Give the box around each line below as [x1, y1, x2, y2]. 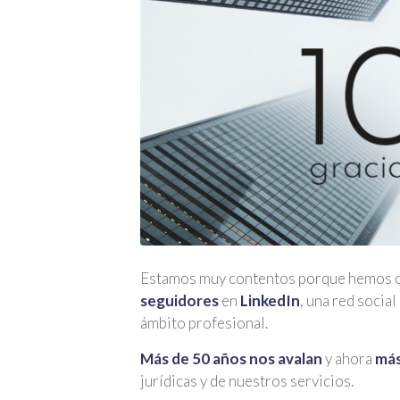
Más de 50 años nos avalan [140, 348, 322, 368]
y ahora [322, 348, 375, 368]
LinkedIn [240, 291, 300, 311]
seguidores [140, 291, 219, 311]
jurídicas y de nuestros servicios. [140, 371, 354, 390]
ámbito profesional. [140, 313, 268, 333]
